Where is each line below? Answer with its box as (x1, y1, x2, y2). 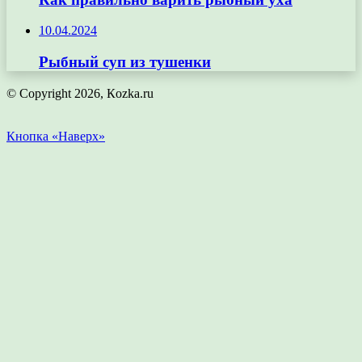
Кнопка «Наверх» (6, 128, 105, 143)
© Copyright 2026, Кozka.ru (6, 86, 154, 100)
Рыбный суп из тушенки (39, 53, 211, 70)
